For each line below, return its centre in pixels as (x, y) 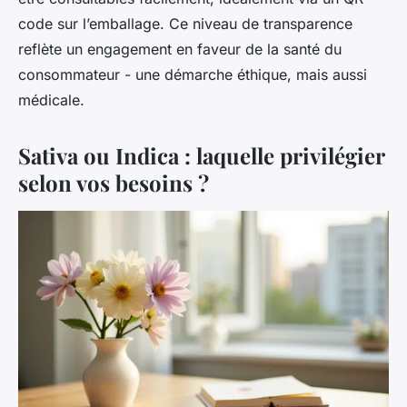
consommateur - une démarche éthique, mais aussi (193, 75)
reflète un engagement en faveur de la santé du (180, 50)
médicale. (51, 100)
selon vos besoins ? (114, 183)
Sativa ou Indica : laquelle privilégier (201, 156)
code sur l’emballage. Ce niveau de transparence (185, 24)
